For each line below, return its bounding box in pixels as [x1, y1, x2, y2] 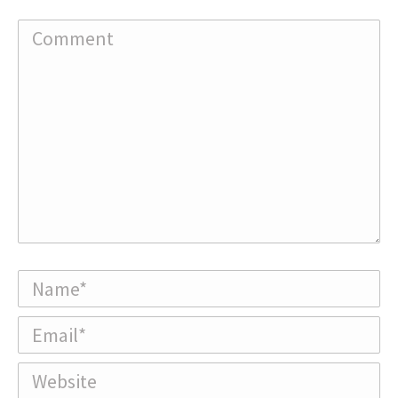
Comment [18, 21, 81, 41]
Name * [18, 272, 65, 291]
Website [18, 364, 70, 384]
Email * [18, 318, 62, 338]
